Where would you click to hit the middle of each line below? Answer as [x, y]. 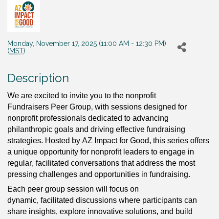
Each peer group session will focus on [73, 189]
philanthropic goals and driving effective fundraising [96, 130]
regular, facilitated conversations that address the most [101, 163]
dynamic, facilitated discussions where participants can [102, 200]
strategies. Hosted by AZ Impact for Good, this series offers [108, 141]
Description [38, 78]
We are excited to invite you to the [66, 96]
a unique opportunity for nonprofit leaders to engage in [101, 152]
